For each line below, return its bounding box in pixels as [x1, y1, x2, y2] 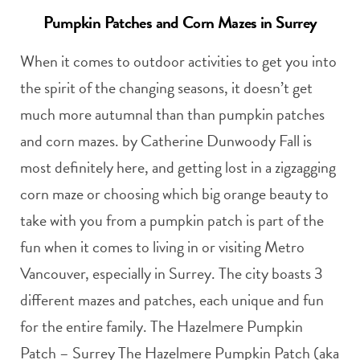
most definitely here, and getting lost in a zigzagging [20, 154, 336, 179]
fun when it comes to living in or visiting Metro [20, 234, 305, 259]
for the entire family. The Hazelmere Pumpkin [20, 313, 303, 338]
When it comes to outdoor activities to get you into [20, 48, 337, 73]
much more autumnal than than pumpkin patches [20, 101, 325, 126]
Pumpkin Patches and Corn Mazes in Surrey [43, 9, 317, 35]
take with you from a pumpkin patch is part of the [20, 207, 324, 232]
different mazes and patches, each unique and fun [20, 287, 324, 312]
